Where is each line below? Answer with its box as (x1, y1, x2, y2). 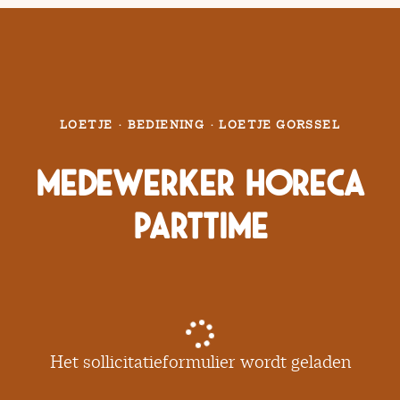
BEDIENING (127, 117, 205, 132)
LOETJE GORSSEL (219, 117, 341, 132)
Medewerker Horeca (36, 164, 364, 204)
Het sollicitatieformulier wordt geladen (49, 351, 351, 372)
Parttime (132, 207, 268, 246)
